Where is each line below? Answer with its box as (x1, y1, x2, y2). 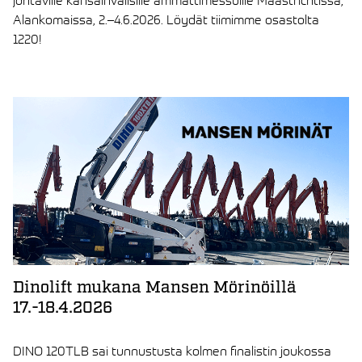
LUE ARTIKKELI (12, 82, 90, 99)
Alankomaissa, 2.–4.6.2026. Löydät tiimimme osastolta (13, 11, 319, 27)
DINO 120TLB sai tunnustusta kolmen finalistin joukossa (13, 342, 331, 359)
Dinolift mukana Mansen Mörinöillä (13, 276, 297, 298)
